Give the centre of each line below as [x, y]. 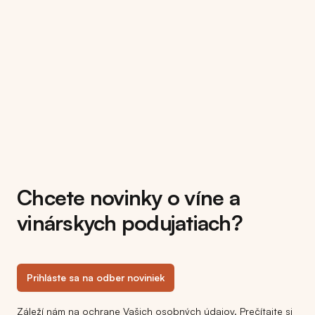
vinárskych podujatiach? [130, 222]
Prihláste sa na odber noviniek [96, 277]
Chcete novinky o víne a [128, 197]
